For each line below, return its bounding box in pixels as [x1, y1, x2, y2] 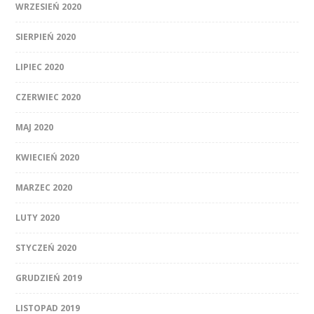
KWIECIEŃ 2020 [15, 151, 80, 164]
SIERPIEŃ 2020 [15, 31, 76, 43]
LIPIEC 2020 [15, 61, 64, 74]
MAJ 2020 [15, 121, 54, 134]
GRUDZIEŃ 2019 [15, 272, 83, 285]
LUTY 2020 [15, 212, 60, 224]
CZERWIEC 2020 [15, 91, 81, 104]
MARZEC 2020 [15, 182, 73, 194]
